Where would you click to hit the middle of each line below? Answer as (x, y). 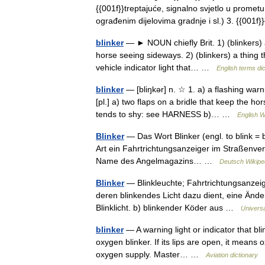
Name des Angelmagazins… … (158, 161)
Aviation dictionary (232, 255)
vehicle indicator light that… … (156, 67)
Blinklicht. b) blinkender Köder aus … (168, 208)
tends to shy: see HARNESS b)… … (167, 114)
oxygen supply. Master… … (151, 254)
